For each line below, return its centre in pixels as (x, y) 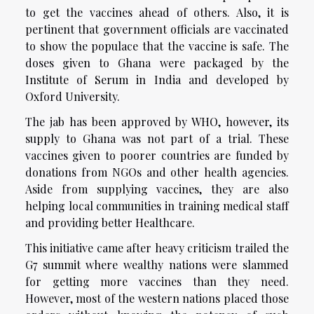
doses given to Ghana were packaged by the (157, 63)
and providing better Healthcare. (110, 223)
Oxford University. (73, 97)
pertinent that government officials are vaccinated (157, 29)
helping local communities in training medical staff (157, 206)
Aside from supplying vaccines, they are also (157, 189)
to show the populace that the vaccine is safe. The (157, 46)
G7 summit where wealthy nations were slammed (157, 265)
